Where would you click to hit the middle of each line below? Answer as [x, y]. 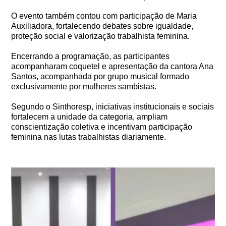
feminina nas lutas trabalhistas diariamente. [89, 137]
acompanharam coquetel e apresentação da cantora [105, 66]
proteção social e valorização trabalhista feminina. [101, 36]
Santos [24, 76]
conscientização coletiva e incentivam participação [102, 127]
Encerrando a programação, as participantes [91, 56]
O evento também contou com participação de [94, 16]
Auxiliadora [32, 26]
